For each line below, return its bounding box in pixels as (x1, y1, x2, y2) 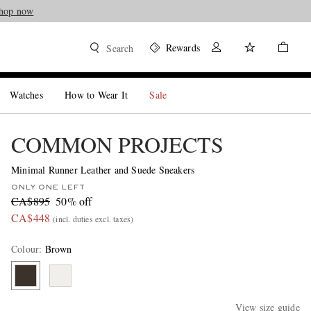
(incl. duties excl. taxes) (53, 213, 134, 224)
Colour (10, 242, 40, 255)
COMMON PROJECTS (10, 129, 224, 159)
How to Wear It (65, 88, 128, 101)
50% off (56, 194, 92, 208)
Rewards (165, 41, 200, 54)
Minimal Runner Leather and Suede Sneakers (10, 163, 195, 176)
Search (106, 42, 134, 55)
